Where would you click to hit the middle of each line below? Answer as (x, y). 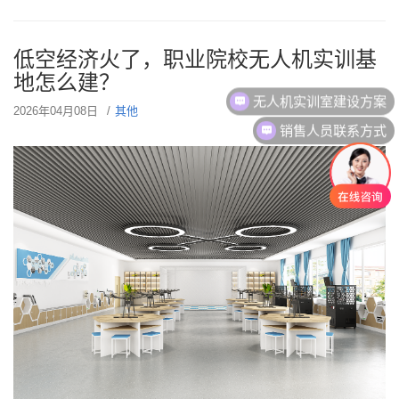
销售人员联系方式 (334, 121)
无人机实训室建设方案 (320, 83)
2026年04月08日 (56, 111)
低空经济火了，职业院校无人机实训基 (195, 60)
